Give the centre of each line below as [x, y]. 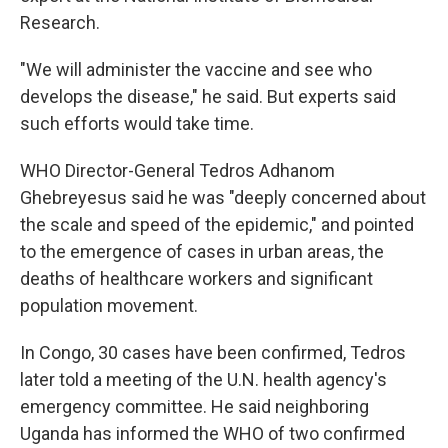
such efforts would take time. [137, 123]
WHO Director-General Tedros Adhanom [177, 170]
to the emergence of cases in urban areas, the [202, 251]
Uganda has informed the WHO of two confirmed [212, 433]
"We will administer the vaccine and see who [196, 69]
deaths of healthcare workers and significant [196, 278]
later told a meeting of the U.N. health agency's [203, 379]
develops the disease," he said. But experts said [208, 96]
